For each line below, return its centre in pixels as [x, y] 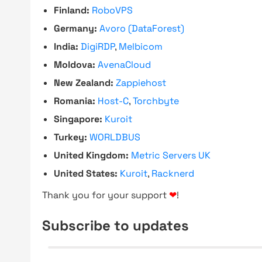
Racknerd [173, 173]
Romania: [75, 101]
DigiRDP [98, 46]
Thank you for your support [106, 195]
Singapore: [78, 119]
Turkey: [70, 137]
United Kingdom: [91, 155]
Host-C [113, 101]
